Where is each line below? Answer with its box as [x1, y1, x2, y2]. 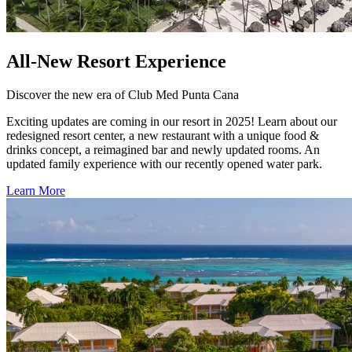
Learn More [6, 183, 65, 197]
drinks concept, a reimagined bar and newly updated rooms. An [6, 142, 320, 156]
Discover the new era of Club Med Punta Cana [6, 87, 239, 101]
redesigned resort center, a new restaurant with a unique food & [6, 128, 319, 142]
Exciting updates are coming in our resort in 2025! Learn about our [6, 114, 337, 128]
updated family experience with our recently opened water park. [6, 156, 322, 170]
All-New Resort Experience [6, 50, 226, 71]
